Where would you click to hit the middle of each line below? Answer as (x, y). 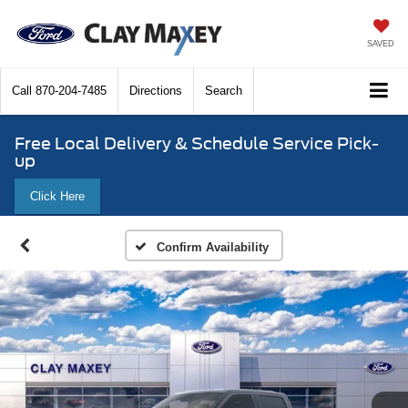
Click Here (57, 197)
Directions (156, 91)
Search (224, 91)
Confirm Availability (212, 248)
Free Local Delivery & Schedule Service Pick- (197, 144)
